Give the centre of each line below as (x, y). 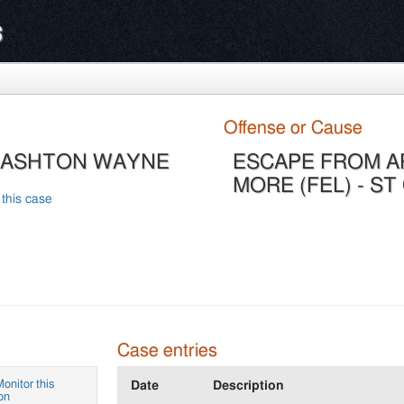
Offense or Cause (294, 128)
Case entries (167, 350)
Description (248, 386)
